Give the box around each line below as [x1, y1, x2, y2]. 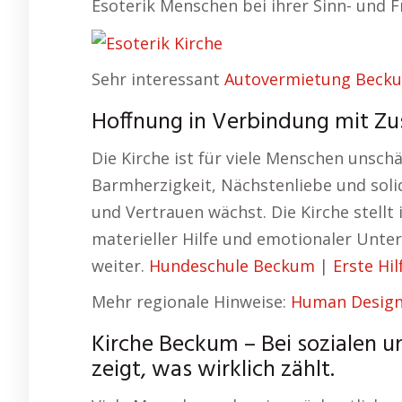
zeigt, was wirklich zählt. [92, 352, 335, 389]
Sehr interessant [92, 68, 224, 91]
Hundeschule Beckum [149, 255, 315, 277]
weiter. [92, 255, 149, 277]
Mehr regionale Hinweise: [92, 291, 291, 313]
